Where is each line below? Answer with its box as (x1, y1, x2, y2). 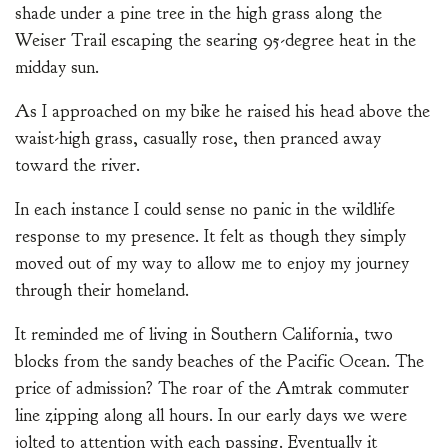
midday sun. (15, 56, 99, 80)
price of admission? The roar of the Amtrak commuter (15, 377, 409, 401)
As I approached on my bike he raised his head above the (15, 100, 430, 124)
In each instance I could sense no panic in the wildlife (15, 198, 395, 222)
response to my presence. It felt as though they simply (15, 225, 406, 249)
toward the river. (15, 154, 140, 178)
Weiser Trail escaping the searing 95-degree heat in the (15, 29, 416, 53)
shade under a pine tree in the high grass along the (15, 2, 382, 26)
